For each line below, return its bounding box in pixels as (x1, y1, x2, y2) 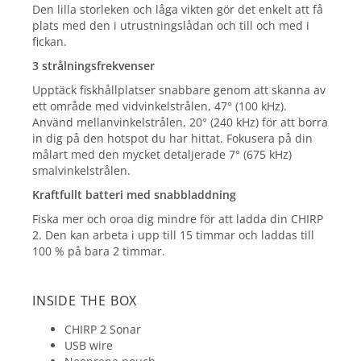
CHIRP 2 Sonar (64, 322, 141, 338)
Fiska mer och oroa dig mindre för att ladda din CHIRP (32, 211, 323, 226)
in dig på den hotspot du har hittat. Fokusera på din (32, 131, 313, 146)
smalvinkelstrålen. (32, 163, 131, 178)
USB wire (64, 338, 113, 354)
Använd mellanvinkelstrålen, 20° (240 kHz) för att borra (32, 114, 328, 130)
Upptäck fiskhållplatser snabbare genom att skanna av (32, 82, 326, 98)
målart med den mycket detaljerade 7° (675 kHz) (32, 147, 292, 162)
